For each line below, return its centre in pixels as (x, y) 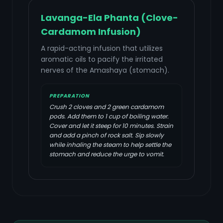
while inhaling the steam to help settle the (110, 145)
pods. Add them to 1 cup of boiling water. (109, 116)
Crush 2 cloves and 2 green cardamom (107, 107)
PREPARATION (69, 96)
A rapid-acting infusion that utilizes (102, 48)
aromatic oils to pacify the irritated (102, 59)
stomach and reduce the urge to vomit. (107, 154)
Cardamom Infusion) (91, 32)
